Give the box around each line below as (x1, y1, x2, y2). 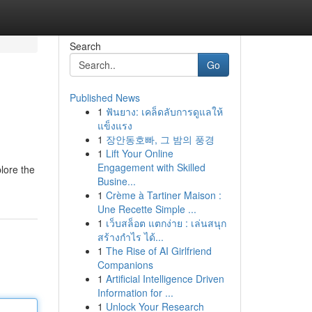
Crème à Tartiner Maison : (105, 188, 221, 202)
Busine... (97, 174, 136, 188)
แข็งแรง (97, 118, 132, 132)
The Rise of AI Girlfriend (105, 244, 212, 258)
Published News (69, 91, 140, 104)
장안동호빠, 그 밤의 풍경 (105, 132, 214, 146)
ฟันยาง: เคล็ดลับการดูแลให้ (105, 104, 223, 118)
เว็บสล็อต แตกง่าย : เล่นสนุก (105, 216, 226, 230)
